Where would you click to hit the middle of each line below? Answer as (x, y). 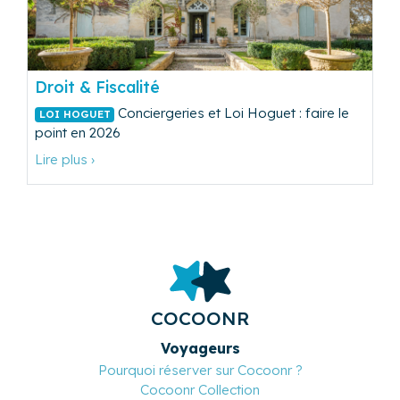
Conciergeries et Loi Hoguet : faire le (232, 112)
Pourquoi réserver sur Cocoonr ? (200, 371)
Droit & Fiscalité (97, 86)
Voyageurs (200, 349)
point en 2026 (78, 132)
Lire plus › (65, 159)
